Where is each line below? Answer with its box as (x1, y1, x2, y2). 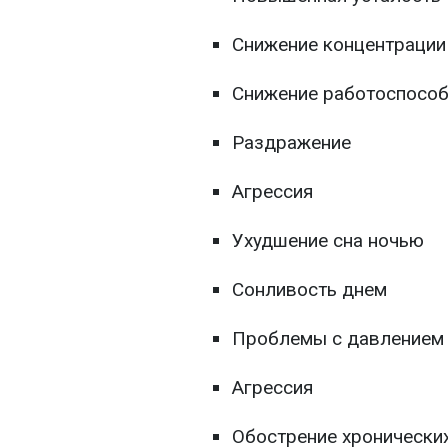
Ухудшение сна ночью (232, 229, 424, 253)
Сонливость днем (232, 278, 387, 302)
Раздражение (232, 131, 351, 155)
